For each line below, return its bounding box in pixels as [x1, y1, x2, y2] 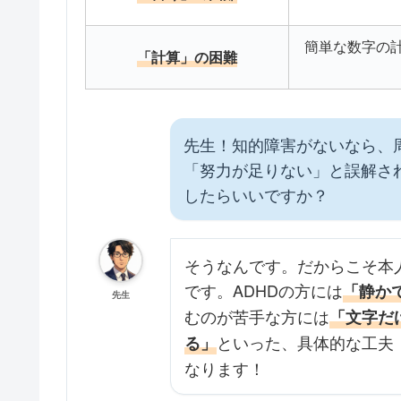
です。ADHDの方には [184, 278, 343, 303]
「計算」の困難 [137, 46, 237, 67]
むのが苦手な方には [184, 304, 329, 328]
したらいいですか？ [183, 183, 328, 207]
